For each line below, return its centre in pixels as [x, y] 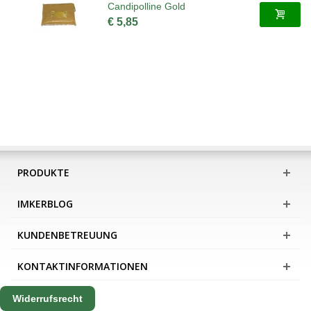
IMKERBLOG [45, 203]
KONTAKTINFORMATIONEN [83, 266]
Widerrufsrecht [48, 298]
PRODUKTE [43, 172]
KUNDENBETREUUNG [67, 235]
